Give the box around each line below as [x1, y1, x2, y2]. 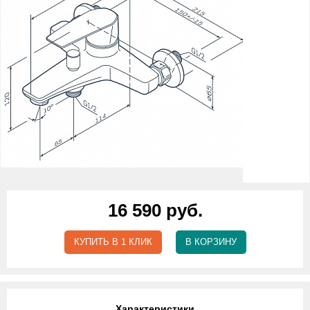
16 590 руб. [107, 200, 203, 221]
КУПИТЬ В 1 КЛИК [73, 237, 152, 247]
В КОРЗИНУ [185, 237, 237, 247]
